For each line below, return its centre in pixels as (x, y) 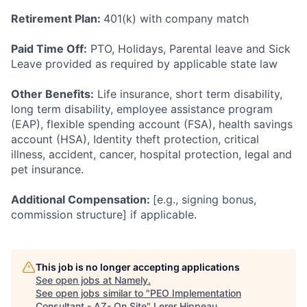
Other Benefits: (52, 94)
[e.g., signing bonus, (205, 200)
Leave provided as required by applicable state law (144, 64)
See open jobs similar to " (93, 293)
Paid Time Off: (49, 49)
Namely (131, 280)
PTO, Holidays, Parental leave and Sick (189, 49)
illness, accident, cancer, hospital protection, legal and (151, 155)
